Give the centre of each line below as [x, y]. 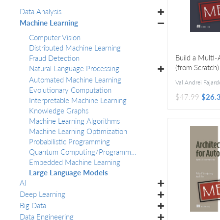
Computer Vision [55, 37]
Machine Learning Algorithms [74, 121]
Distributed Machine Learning [75, 47]
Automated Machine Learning [75, 79]
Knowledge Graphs [59, 110]
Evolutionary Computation [70, 90]
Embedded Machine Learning [75, 162]
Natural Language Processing [74, 68]
